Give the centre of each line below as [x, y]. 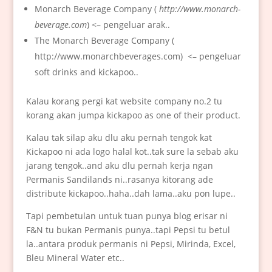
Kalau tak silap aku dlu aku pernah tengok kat [119, 138]
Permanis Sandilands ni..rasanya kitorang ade [119, 180]
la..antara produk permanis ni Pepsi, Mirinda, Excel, [131, 244]
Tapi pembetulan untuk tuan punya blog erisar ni [127, 216]
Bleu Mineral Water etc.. [75, 258]
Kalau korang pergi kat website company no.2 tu [124, 101]
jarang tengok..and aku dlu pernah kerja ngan [119, 166]
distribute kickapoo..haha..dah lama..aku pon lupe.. [131, 194]
